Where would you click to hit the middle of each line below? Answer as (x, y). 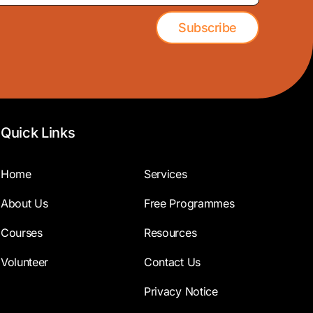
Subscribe (208, 28)
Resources (170, 233)
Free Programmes (189, 204)
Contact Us (172, 262)
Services (166, 174)
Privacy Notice (181, 292)
